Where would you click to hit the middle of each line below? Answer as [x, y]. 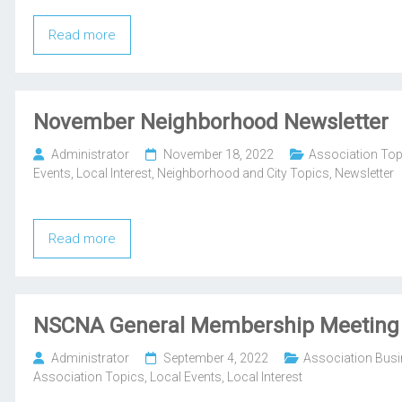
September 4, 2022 [216, 358]
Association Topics [89, 377]
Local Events [186, 377]
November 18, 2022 [219, 155]
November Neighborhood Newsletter [211, 122]
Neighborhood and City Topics [244, 174]
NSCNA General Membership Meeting [217, 326]
